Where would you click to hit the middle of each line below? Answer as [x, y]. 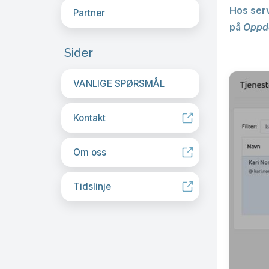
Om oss [90, 152]
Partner [89, 13]
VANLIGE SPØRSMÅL [119, 84]
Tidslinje [92, 186]
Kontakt [89, 118]
